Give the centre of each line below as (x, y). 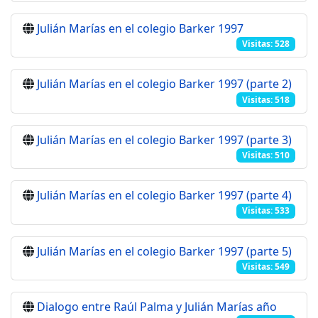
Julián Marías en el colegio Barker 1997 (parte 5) (164, 251)
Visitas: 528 (266, 44)
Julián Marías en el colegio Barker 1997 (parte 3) (164, 139)
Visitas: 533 (266, 211)
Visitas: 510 (266, 155)
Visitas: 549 (266, 266)
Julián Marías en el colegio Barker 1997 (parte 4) (164, 196)
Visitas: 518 (266, 99)
